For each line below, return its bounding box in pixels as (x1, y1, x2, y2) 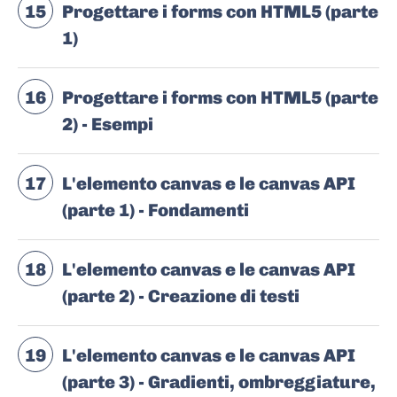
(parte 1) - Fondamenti (62, 199, 249, 222)
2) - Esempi (62, 113, 153, 136)
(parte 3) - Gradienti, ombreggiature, (62, 371, 376, 393)
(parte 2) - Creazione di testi (62, 285, 300, 307)
